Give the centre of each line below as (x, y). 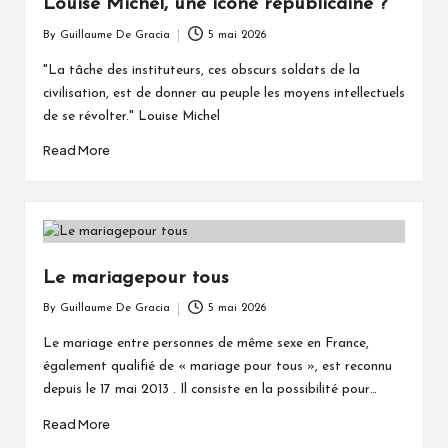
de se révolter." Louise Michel (131, 116)
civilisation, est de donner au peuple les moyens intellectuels (223, 93)
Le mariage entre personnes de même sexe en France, (205, 344)
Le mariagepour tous (135, 278)
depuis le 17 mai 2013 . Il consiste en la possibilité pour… (209, 390)
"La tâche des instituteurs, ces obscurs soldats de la (201, 70)
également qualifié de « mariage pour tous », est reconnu (217, 367)
